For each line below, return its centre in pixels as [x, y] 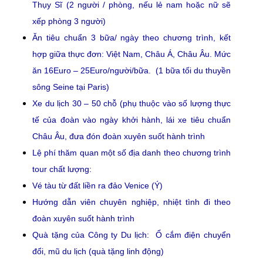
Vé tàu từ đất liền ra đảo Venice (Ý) [97, 185]
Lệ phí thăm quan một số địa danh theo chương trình [131, 152]
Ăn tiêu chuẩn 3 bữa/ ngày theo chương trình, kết [131, 37]
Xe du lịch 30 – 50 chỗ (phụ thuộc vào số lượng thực [131, 103]
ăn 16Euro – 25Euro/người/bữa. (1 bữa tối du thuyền [131, 70]
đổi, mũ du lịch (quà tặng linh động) [98, 251]
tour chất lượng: [62, 169]
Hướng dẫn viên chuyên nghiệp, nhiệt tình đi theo [131, 202]
